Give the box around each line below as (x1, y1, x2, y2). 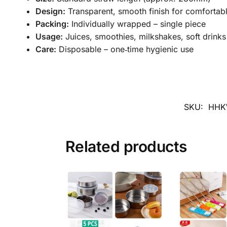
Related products (65, 137, 187, 156)
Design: (35, 6, 65, 17)
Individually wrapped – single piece (68, 19, 206, 29)
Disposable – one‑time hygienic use (56, 44, 194, 55)
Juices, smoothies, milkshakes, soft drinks (62, 31, 226, 42)
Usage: (35, 31, 63, 42)
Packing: (35, 19, 69, 29)
